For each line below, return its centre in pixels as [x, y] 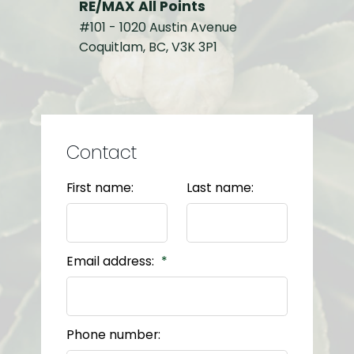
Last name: [220, 188]
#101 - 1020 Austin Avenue [158, 28]
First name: [100, 188]
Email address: [111, 262]
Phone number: [113, 335]
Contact [101, 153]
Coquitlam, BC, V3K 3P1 [148, 47]
